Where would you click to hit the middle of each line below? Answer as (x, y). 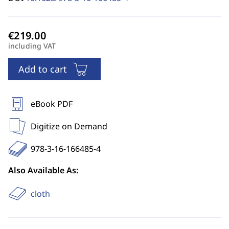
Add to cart (43, 69)
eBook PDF (52, 104)
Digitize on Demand (69, 126)
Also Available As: (43, 170)
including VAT (32, 46)
